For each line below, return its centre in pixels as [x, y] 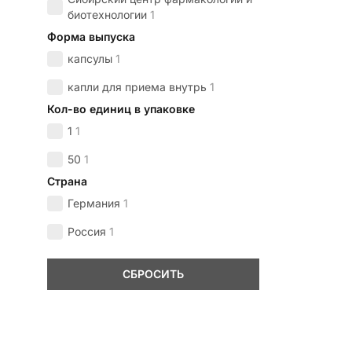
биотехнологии [107, 15]
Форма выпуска [91, 37]
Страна [67, 181]
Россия [87, 232]
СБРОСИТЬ [153, 274]
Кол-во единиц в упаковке [121, 109]
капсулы [90, 59]
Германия [94, 203]
